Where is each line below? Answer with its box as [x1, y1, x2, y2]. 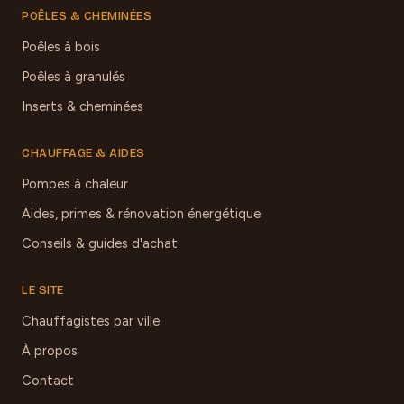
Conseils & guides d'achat [22, 234, 178, 252]
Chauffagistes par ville [22, 312, 160, 329]
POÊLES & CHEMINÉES [22, 8, 151, 23]
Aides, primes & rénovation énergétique [22, 205, 261, 222]
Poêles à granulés [22, 68, 125, 85]
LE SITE [22, 282, 64, 298]
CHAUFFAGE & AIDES [22, 145, 145, 161]
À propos [22, 342, 78, 359]
